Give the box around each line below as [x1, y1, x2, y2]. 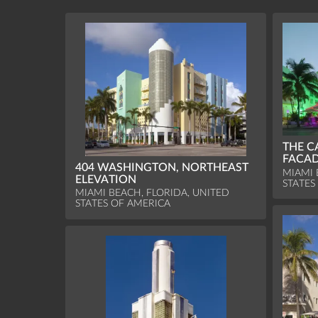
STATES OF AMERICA [75, 198, 171, 209]
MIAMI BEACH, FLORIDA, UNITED [75, 187, 230, 199]
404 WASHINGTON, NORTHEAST [75, 161, 249, 173]
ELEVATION [75, 173, 137, 185]
